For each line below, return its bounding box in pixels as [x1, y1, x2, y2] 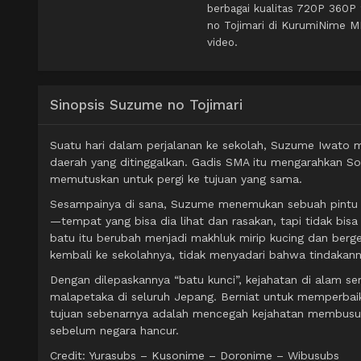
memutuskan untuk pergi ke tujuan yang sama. [50, 172, 302, 186]
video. [207, 35, 238, 49]
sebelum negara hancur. [50, 324, 179, 338]
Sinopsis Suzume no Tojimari [50, 97, 243, 114]
